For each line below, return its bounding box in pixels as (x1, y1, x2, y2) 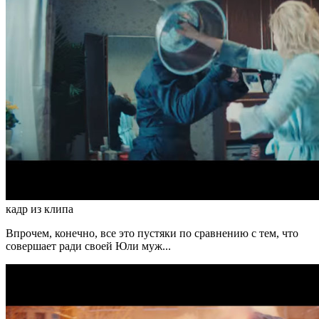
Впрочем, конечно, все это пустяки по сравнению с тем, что (6, 227, 298, 240)
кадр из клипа (6, 203, 73, 216)
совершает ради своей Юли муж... (6, 240, 171, 253)
